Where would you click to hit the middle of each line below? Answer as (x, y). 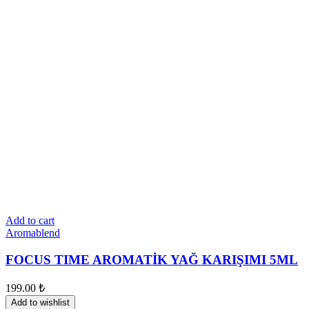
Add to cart (30, 220)
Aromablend (33, 232)
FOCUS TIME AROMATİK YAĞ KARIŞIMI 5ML (152, 259)
